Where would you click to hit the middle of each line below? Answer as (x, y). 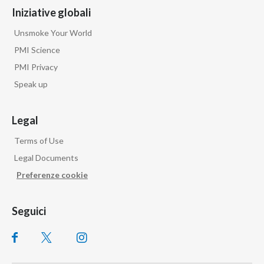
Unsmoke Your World (53, 33)
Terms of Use (39, 141)
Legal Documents (46, 158)
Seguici (29, 211)
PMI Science (37, 50)
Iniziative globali (51, 13)
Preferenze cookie (52, 175)
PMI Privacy (36, 67)
